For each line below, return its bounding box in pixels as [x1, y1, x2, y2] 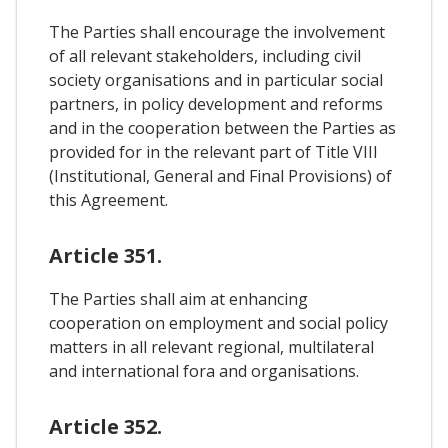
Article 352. [49, 413, 162, 441]
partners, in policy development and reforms [49, 93, 383, 116]
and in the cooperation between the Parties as [49, 117, 396, 140]
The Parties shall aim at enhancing [49, 288, 308, 311]
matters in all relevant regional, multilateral [49, 336, 374, 359]
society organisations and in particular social [49, 69, 383, 92]
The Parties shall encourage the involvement [49, 21, 385, 44]
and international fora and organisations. [49, 360, 359, 383]
